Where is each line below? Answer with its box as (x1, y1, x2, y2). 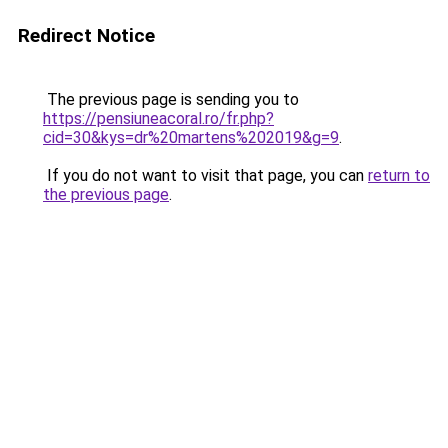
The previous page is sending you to (43, 90, 299, 109)
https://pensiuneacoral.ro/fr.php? (43, 109, 274, 128)
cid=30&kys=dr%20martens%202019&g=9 (43, 128, 339, 147)
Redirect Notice (18, 24, 155, 47)
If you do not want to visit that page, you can (43, 166, 368, 185)
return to (368, 166, 430, 185)
